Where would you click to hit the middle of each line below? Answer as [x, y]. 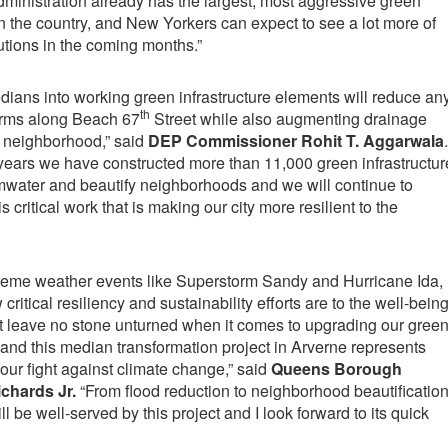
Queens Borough [336, 369]
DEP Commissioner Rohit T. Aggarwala [295, 141]
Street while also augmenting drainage [288, 119]
